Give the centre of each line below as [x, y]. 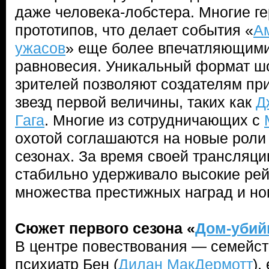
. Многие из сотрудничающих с [154, 120]
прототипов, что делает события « [134, 30]
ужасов [40, 48]
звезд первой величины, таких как [135, 102]
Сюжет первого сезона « [105, 228]
